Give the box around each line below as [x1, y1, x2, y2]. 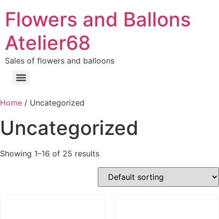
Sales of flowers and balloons [5, 56, 114, 66]
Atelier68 [5, 31, 90, 55]
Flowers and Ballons [5, 7, 191, 31]
